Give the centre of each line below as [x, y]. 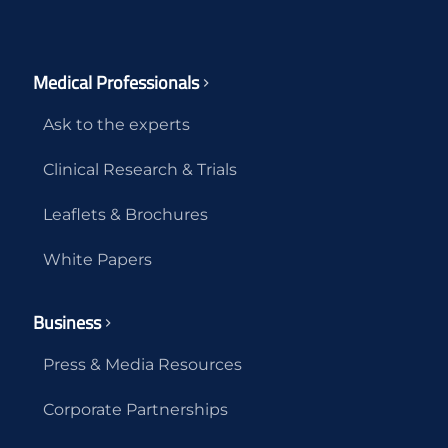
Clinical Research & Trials [139, 169]
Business [66, 322]
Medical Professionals [115, 82]
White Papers [97, 259]
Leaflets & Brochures [125, 214]
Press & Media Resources [142, 364]
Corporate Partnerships [135, 409]
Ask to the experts [116, 124]
